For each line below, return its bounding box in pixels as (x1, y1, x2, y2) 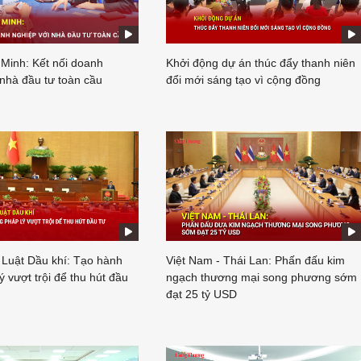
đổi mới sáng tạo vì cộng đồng (166, 73, 321, 86)
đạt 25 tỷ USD (166, 288, 237, 301)
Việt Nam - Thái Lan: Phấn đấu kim (166, 254, 345, 268)
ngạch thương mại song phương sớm (166, 271, 357, 284)
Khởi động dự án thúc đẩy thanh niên (166, 56, 355, 69)
